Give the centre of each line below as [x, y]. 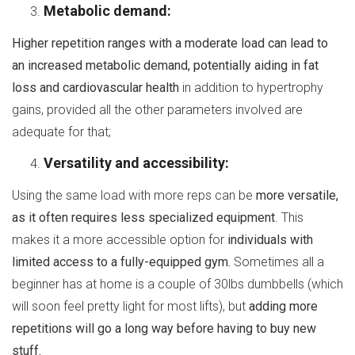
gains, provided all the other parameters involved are [157, 110]
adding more [283, 307]
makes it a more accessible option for [120, 240]
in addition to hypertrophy [251, 88]
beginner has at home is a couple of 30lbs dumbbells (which [177, 284]
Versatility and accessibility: [136, 163]
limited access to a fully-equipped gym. [121, 262]
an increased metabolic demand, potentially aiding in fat [165, 66]
